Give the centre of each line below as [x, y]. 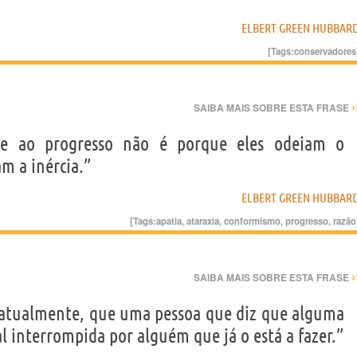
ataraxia [203, 221]
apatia [169, 221]
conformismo [252, 221]
